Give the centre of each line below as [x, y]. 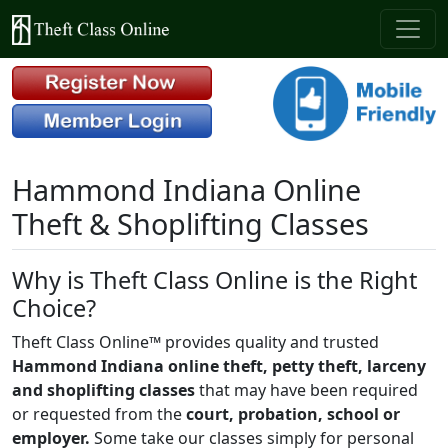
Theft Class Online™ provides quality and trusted [195, 341]
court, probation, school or [293, 413]
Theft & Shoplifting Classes [190, 223]
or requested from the [99, 413]
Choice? [57, 307]
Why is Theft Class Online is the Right [214, 279]
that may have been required [306, 389]
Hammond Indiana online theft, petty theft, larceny [219, 365]
